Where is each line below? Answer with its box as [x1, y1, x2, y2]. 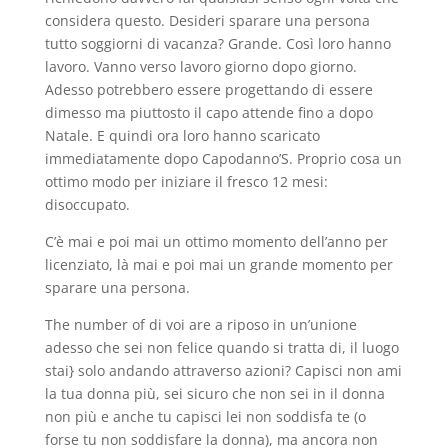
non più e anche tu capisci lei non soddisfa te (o [44, 407, 366, 426]
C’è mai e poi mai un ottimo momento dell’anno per [44, 232, 388, 251]
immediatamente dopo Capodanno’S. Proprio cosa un [44, 149, 402, 168]
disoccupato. [44, 195, 130, 214]
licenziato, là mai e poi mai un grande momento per [44, 255, 393, 274]
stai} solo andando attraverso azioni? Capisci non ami [44, 361, 402, 380]
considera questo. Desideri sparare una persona [44, 11, 370, 30]
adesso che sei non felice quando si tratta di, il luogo [44, 338, 399, 357]
